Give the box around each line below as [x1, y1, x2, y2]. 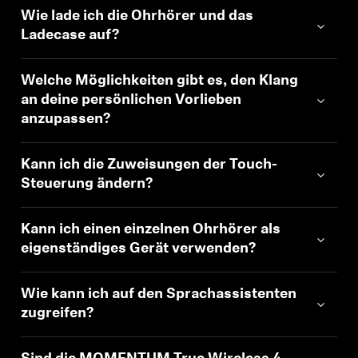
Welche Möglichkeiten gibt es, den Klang [21, 74, 299, 89]
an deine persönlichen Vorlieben [21, 93, 242, 108]
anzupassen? [21, 112, 111, 127]
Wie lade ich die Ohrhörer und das [21, 9, 254, 24]
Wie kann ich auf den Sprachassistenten [21, 287, 297, 302]
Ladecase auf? [21, 28, 120, 43]
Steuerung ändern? [21, 177, 153, 192]
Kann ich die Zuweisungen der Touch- [21, 157, 278, 173]
